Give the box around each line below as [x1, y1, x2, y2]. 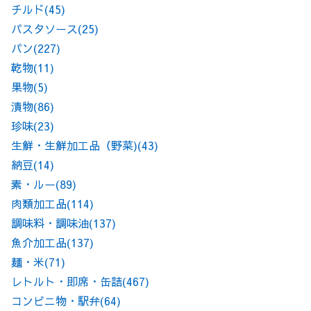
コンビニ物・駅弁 [11, 292, 100, 308]
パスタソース [11, 20, 78, 36]
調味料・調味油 [11, 215, 89, 230]
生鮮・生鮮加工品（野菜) [11, 137, 137, 153]
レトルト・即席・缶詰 [11, 273, 122, 289]
